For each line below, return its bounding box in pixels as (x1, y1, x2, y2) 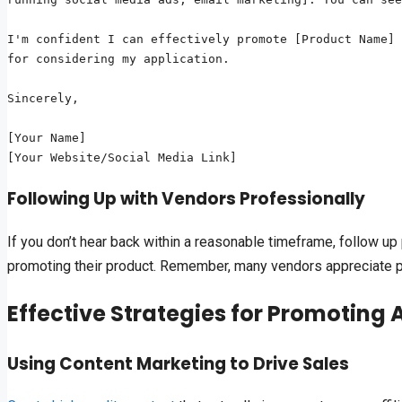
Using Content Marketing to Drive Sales (7, 351, 349, 376)
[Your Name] (7, 131, 86, 145)
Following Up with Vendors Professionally (7, 186, 365, 211)
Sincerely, (7, 92, 79, 106)
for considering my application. (7, 52, 230, 66)
